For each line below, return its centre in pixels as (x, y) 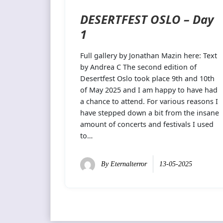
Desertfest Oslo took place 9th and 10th (148, 79)
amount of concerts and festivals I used (147, 124)
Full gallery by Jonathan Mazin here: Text (149, 56)
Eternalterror (129, 164)
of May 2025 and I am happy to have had (149, 90)
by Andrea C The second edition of (139, 67)
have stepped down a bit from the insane (150, 113)
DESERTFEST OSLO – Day (147, 19)
